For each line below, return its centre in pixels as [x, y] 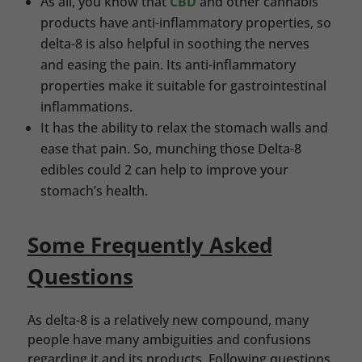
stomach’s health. [94, 191]
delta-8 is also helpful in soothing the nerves [175, 44]
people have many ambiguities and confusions [169, 340]
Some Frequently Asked [149, 245]
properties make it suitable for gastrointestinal [183, 86]
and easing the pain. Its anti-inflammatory [168, 65]
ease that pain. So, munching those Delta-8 [170, 149]
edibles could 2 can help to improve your [164, 170]
